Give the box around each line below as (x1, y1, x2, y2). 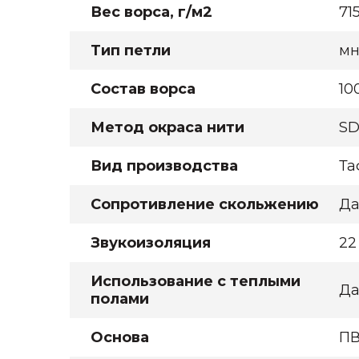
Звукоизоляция (91, 234, 211, 252)
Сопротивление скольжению (91, 196, 319, 213)
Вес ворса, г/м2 (91, 3, 212, 21)
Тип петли (91, 42, 171, 59)
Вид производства (91, 157, 238, 175)
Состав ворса (91, 80, 196, 98)
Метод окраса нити (91, 119, 244, 136)
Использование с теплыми (91, 272, 301, 290)
